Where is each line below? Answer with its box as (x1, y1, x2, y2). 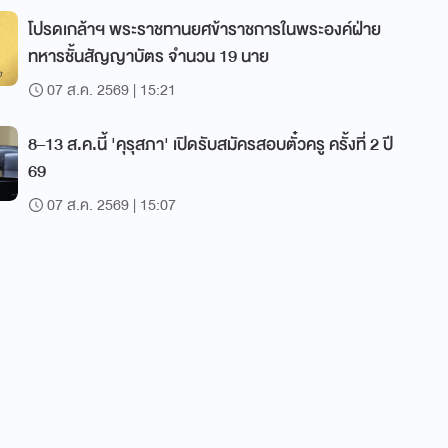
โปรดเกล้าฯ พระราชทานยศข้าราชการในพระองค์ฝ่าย (28, 15, 381, 44)
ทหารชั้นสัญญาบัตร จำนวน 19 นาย (28, 42, 269, 71)
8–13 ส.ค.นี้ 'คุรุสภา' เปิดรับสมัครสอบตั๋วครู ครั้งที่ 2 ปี (28, 130, 393, 159)
